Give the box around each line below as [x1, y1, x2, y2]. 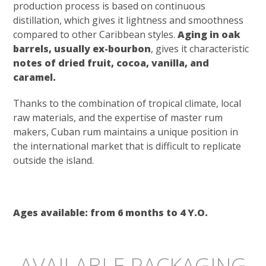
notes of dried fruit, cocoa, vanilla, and [13, 56, 210, 70]
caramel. [13, 71, 56, 84]
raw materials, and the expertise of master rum [13, 111, 223, 125]
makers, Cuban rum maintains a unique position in [13, 125, 239, 139]
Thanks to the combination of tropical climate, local [13, 97, 242, 110]
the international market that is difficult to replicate [13, 140, 242, 153]
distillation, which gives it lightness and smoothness [13, 14, 244, 27]
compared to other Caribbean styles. [13, 28, 178, 42]
